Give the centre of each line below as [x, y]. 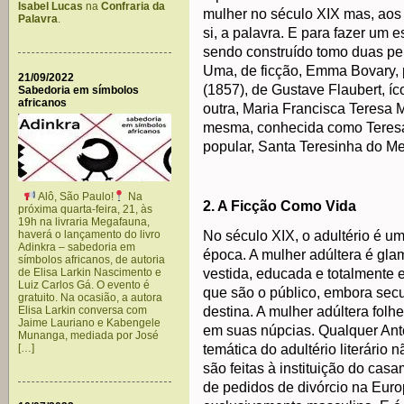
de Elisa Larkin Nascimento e [90, 272]
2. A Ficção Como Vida [280, 206]
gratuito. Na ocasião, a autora [90, 298]
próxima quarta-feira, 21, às [85, 209]
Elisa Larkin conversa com [83, 310]
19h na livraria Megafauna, [84, 222]
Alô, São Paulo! [74, 197]
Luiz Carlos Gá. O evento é [84, 285]
